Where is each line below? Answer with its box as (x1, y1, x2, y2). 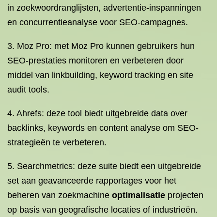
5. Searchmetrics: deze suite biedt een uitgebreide (7, 161, 201, 171)
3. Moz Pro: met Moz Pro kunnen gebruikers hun (7, 41, 195, 51)
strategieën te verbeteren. (7, 138, 107, 147)
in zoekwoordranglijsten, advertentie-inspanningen (7, 3, 201, 13)
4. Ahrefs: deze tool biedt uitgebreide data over (7, 108, 187, 118)
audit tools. (7, 85, 49, 94)
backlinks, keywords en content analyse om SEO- (7, 123, 199, 133)
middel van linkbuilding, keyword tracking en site (7, 70, 193, 80)
